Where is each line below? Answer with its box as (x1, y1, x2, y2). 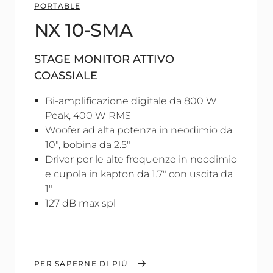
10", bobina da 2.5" (45, 139, 130, 151)
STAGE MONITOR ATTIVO (34, 52, 174, 66)
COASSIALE (34, 69, 97, 82)
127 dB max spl (45, 197, 116, 209)
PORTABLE (34, 1, 80, 10)
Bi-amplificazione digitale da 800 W (45, 95, 217, 107)
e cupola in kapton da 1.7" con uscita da (45, 168, 233, 180)
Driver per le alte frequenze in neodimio (45, 154, 237, 165)
